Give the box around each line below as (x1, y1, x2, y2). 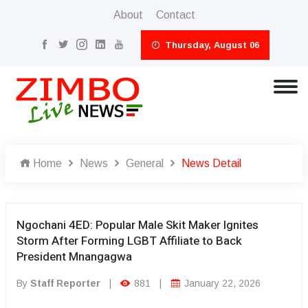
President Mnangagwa (16, 248, 132, 265)
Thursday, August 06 (162, 40, 259, 50)
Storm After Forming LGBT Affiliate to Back (16, 232, 242, 250)
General (126, 157, 164, 169)
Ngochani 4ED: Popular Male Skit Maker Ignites (16, 217, 258, 234)
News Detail (181, 157, 241, 169)
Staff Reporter (30, 278, 100, 289)
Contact (155, 9, 195, 21)
